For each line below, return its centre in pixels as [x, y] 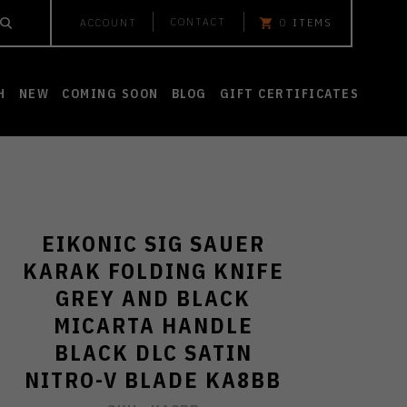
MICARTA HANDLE [153, 325]
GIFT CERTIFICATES [289, 94]
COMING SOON [110, 94]
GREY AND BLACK [154, 298]
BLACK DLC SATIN [153, 352]
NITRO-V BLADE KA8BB [154, 380]
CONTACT [199, 21]
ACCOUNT [109, 22]
